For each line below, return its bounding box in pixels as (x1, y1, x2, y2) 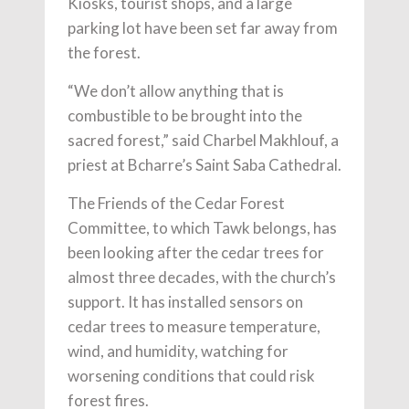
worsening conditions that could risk (68, 365, 315, 385)
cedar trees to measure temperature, (68, 316, 320, 336)
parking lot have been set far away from (68, 17, 338, 37)
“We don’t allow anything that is (68, 80, 284, 100)
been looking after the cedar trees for (68, 242, 324, 262)
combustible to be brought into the (68, 105, 302, 125)
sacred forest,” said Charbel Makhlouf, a (68, 130, 339, 150)
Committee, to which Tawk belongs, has (68, 217, 337, 237)
